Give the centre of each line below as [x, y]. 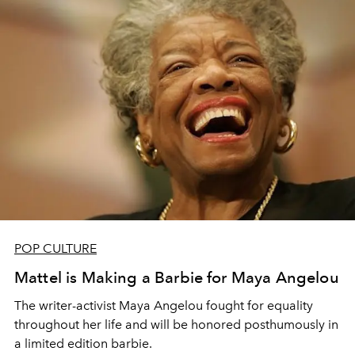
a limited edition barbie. [83, 344]
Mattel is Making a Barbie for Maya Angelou [177, 278]
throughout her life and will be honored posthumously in [176, 325]
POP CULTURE [55, 249]
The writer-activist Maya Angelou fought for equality [164, 306]
